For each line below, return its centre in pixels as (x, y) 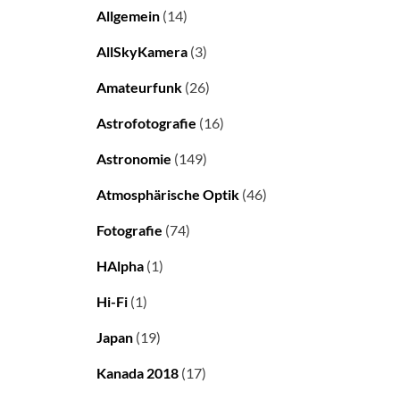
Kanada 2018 (137, 373)
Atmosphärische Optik (168, 195)
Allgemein (128, 16)
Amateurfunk (139, 87)
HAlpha (120, 266)
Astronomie (134, 159)
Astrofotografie (146, 123)
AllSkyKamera (142, 52)
